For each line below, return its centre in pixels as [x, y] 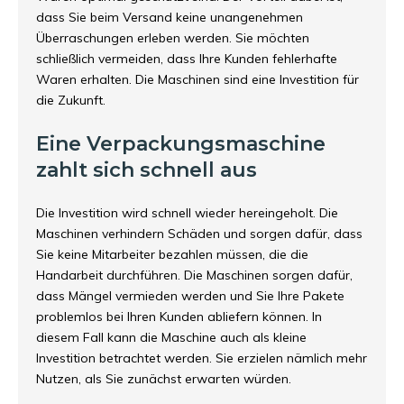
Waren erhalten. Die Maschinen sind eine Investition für [197, 79]
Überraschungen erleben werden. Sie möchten [173, 38]
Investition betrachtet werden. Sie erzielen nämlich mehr [202, 358]
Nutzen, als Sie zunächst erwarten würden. [164, 379]
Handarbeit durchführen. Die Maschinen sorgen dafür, [194, 275]
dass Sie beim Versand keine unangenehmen [170, 17]
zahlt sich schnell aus [147, 170]
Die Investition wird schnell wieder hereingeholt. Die [187, 213]
